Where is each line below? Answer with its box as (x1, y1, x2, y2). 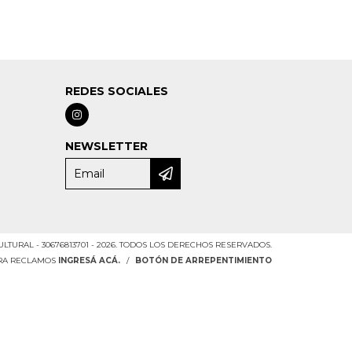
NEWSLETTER (64, 139, 148, 154)
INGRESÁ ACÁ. (57, 255, 120, 266)
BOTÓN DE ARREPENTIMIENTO (134, 255, 272, 266)
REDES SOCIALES (64, 84, 168, 99)
